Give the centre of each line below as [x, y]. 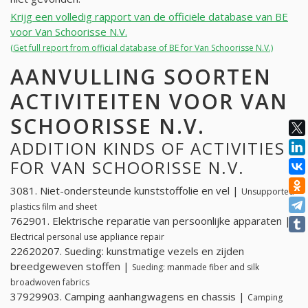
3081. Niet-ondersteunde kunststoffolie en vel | [126, 190]
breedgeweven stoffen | [71, 266]
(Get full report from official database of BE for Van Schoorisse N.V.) [142, 48]
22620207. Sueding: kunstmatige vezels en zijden [127, 251]
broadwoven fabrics [50, 282]
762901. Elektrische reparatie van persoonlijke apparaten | [151, 220]
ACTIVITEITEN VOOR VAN [149, 102]
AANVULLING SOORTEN [141, 77]
